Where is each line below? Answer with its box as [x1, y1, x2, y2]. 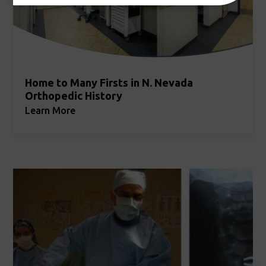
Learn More [25, 105, 76, 116]
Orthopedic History [25, 90, 123, 102]
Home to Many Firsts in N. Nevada [25, 77, 194, 89]
